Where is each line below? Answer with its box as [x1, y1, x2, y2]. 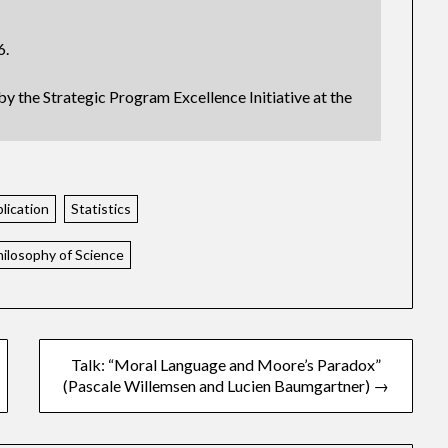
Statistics [71, 200, 132, 218]
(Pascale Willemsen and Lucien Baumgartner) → [62, 376, 389, 396]
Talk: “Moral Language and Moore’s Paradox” [70, 355, 381, 375]
